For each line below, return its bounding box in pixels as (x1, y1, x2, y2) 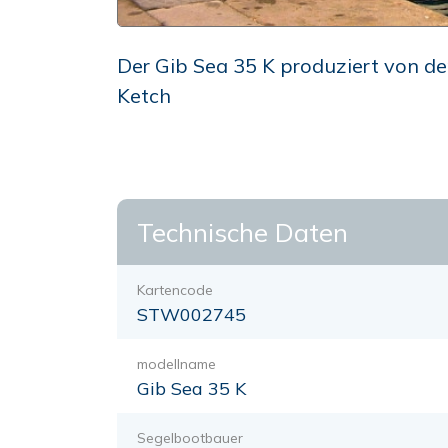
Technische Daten (137, 216, 348, 248)
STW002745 (137, 303, 246, 326)
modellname (137, 355, 216, 373)
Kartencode (137, 281, 213, 299)
